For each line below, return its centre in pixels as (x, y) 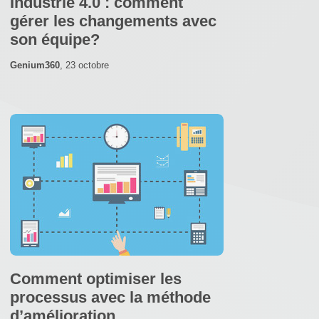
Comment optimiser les (96, 278)
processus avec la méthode (110, 297)
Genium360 (35, 65)
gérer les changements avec (113, 21)
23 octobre (87, 65)
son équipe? (55, 39)
